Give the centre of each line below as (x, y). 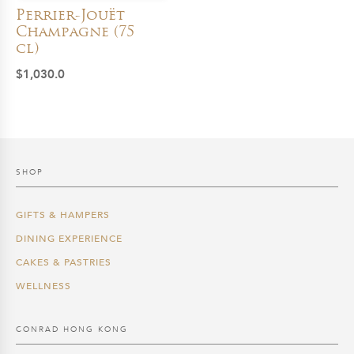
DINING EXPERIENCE (69, 238)
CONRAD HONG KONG (72, 329)
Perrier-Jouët (70, 16)
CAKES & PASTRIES (64, 262)
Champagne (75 (75, 33)
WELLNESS (43, 286)
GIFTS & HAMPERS (63, 215)
